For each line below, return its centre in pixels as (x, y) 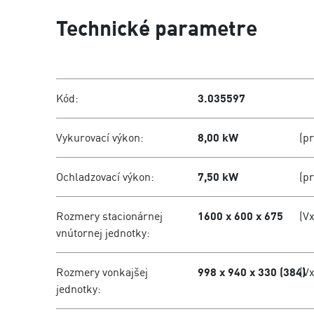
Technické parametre (157, 27)
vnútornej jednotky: (103, 233)
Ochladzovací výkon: (105, 177)
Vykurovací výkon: (100, 137)
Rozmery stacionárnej (109, 216)
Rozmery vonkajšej (102, 272)
